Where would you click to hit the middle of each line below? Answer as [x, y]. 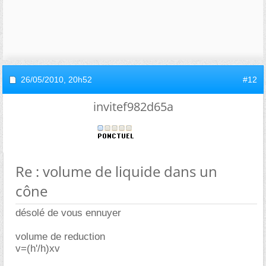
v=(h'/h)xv [38, 248]
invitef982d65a [133, 106]
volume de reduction [60, 236]
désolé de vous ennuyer [68, 213]
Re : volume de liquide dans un [116, 171]
